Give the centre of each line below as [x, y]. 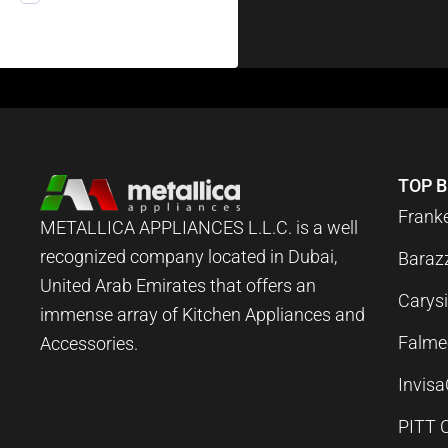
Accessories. [89, 343]
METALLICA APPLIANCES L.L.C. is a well [199, 227]
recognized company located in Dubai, [189, 256]
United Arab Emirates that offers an [178, 285]
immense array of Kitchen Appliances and [203, 314]
